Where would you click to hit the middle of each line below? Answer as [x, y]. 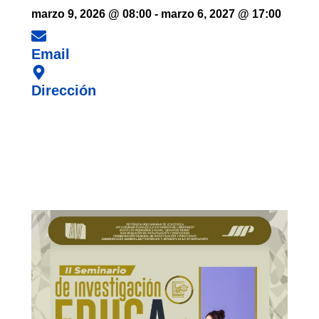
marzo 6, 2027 [198, 14]
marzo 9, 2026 [68, 14]
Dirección [64, 91]
